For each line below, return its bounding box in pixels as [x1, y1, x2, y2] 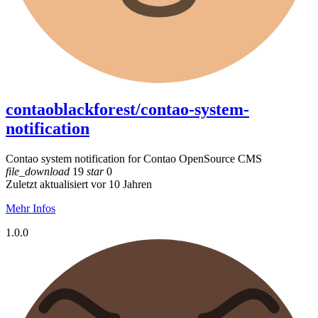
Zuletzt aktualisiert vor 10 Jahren [6, 178, 152, 190]
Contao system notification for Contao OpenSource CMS [6, 153, 262, 165]
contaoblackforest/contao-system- [6, 100, 249, 119]
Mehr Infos [6, 202, 55, 214]
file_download [6, 165, 70, 177]
